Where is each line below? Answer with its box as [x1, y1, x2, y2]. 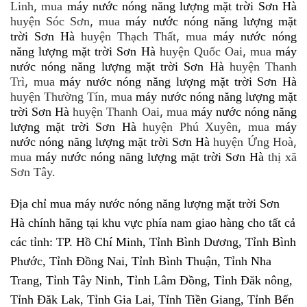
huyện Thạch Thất [80, 29, 177, 44]
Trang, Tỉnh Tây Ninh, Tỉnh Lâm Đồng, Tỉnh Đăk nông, [10, 273, 293, 288]
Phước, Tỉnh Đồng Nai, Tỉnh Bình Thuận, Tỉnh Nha [10, 254, 271, 269]
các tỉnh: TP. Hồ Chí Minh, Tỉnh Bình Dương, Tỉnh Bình [10, 235, 296, 249]
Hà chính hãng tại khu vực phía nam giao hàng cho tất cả [10, 216, 295, 230]
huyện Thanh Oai [73, 105, 160, 119]
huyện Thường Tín [10, 90, 105, 104]
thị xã [268, 150, 297, 164]
